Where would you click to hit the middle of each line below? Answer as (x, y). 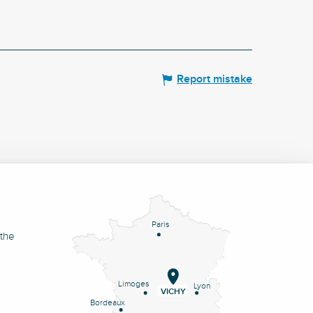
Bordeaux (107, 303)
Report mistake (214, 79)
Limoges (133, 284)
